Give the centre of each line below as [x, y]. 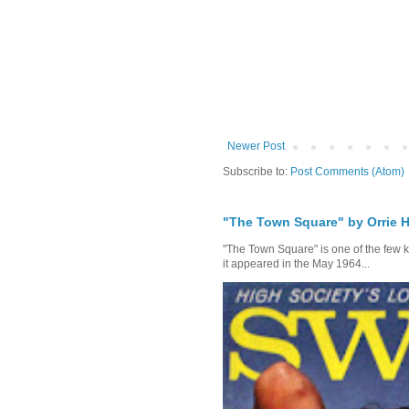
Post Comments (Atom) [347, 172]
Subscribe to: [257, 172]
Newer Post [256, 147]
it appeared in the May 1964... [296, 264]
